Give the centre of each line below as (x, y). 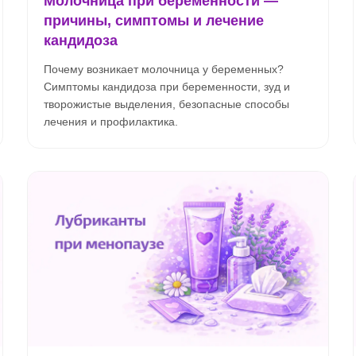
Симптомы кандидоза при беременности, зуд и (167, 87)
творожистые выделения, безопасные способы (166, 104)
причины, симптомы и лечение (154, 21)
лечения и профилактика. (111, 122)
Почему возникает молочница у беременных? (164, 69)
